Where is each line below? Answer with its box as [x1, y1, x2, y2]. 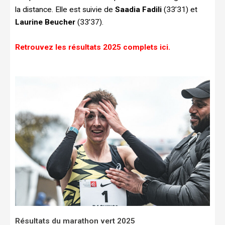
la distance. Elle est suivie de [15, 5, 115, 14]
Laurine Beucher [15, 17, 75, 27]
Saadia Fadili [115, 5, 162, 14]
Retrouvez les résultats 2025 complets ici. [15, 42, 172, 52]
